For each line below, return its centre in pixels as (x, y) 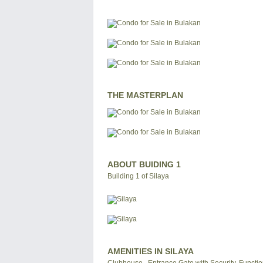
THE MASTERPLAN (145, 95)
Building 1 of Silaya (138, 176)
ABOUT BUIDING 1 (144, 164)
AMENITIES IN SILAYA (151, 251)
